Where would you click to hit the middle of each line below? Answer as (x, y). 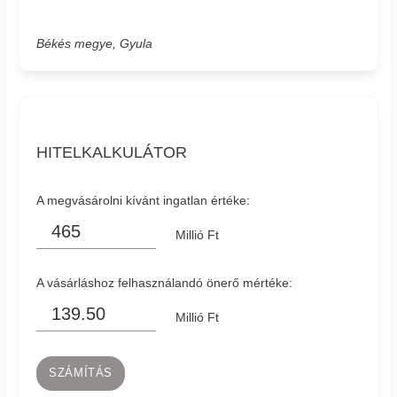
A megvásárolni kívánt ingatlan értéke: (144, 201)
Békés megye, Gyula (95, 44)
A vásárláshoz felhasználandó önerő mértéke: (165, 282)
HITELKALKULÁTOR (112, 153)
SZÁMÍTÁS (81, 374)
